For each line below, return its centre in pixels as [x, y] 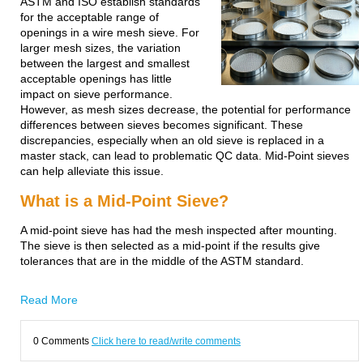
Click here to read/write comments [166, 341]
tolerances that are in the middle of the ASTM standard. [164, 261]
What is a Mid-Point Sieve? [124, 201]
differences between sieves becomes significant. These [162, 125]
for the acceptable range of [90, 17]
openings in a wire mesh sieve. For [110, 32]
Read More [49, 300]
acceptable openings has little [96, 79]
